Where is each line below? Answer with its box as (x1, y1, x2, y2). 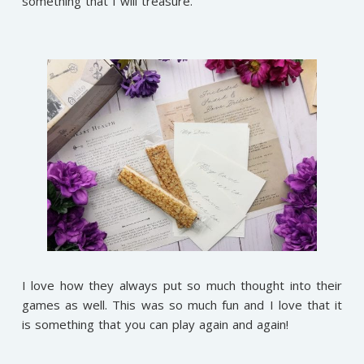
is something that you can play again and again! (21, 316, 288, 333)
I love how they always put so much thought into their (21, 277, 343, 294)
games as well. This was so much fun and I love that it (21, 297, 343, 314)
